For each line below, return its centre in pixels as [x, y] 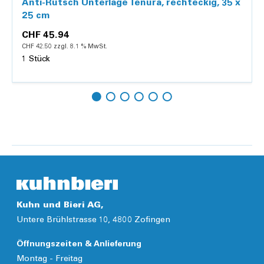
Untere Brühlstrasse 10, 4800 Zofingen [93, 221]
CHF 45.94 [46, 35]
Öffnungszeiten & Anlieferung [79, 245]
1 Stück [36, 59]
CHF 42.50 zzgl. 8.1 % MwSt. [65, 47]
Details [132, 121]
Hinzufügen [167, 95]
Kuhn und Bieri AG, [60, 206]
